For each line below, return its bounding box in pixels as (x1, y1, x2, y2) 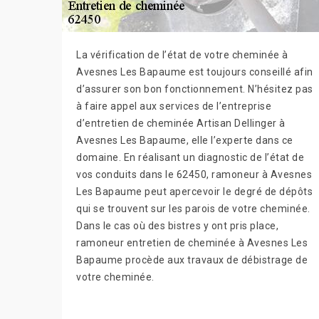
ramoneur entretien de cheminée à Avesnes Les (76, 237, 308, 249)
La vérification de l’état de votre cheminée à (76, 49, 288, 61)
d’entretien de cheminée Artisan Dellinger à (76, 117, 286, 130)
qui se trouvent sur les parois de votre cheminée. (76, 203, 310, 215)
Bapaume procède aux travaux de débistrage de (76, 254, 308, 266)
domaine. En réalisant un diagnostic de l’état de (76, 152, 304, 164)
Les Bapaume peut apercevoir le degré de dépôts (76, 186, 313, 198)
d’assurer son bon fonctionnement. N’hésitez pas (76, 83, 313, 95)
